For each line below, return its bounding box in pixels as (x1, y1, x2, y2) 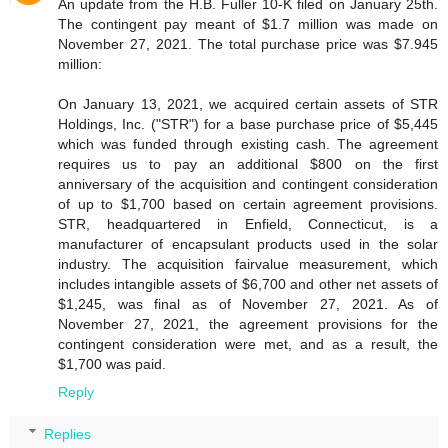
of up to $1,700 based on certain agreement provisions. (58, 196, 438, 213)
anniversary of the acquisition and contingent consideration (58, 176, 438, 193)
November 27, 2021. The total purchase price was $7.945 (58, 36, 438, 53)
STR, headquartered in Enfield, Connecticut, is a (58, 216, 438, 233)
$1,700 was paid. (58, 356, 166, 373)
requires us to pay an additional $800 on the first (58, 156, 438, 173)
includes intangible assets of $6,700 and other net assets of (58, 276, 438, 293)
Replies (44, 425, 92, 442)
